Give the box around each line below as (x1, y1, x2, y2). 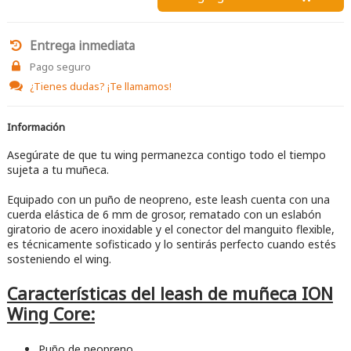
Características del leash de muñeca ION (6, 282, 333, 306)
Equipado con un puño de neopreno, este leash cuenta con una (6, 192, 330, 208)
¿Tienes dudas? (29, 79, 107, 94)
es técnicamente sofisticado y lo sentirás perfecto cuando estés (6, 237, 336, 252)
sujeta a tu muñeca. (6, 162, 109, 178)
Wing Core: (6, 302, 95, 326)
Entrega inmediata (29, 37, 135, 55)
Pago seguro (29, 59, 91, 74)
